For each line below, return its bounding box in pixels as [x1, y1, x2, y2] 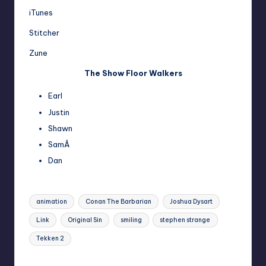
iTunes [29, 8, 53, 18]
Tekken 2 [36, 235, 65, 243]
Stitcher [29, 28, 59, 38]
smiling [120, 216, 142, 224]
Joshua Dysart [169, 197, 213, 205]
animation [36, 197, 68, 205]
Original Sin [67, 216, 102, 224]
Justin [48, 107, 69, 117]
